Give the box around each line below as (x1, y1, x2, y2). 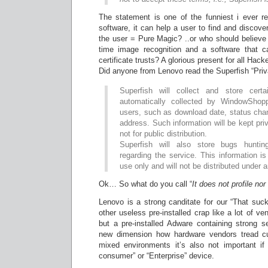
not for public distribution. (120, 129, 207, 138)
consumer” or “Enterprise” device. (99, 251, 214, 260)
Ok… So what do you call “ (99, 179, 192, 188)
